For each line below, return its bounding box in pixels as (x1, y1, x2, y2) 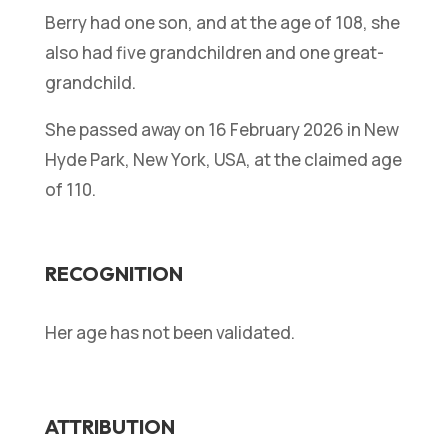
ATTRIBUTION (44, 413, 175, 439)
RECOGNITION (44, 260, 183, 286)
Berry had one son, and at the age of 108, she (44, 10, 400, 34)
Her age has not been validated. (44, 320, 295, 344)
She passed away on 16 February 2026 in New (44, 117, 399, 141)
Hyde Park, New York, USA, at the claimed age (44, 147, 402, 171)
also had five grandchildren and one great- (44, 40, 384, 64)
